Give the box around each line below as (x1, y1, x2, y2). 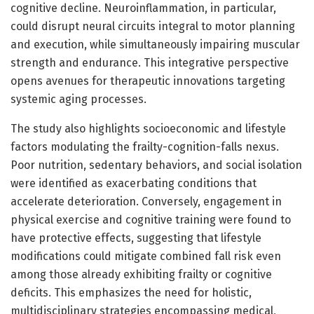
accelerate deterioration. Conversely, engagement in (11, 194, 282, 208)
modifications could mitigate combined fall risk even (11, 249, 281, 263)
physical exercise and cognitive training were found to (11, 212, 291, 226)
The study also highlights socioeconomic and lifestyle (11, 121, 286, 135)
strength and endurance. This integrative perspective (11, 55, 289, 69)
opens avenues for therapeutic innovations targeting (11, 74, 285, 88)
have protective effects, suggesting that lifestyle (11, 231, 261, 245)
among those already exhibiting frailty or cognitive (11, 267, 272, 281)
